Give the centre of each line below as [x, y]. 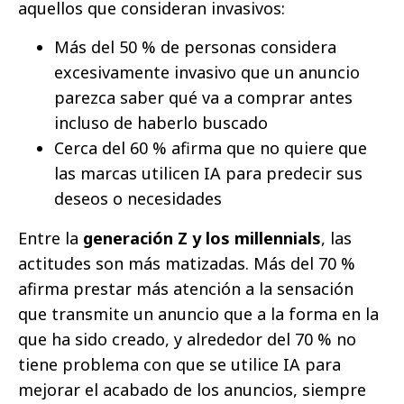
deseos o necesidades [138, 198]
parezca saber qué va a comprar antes [203, 97]
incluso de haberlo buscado [161, 122]
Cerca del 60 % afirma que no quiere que [211, 147]
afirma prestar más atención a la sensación [186, 288]
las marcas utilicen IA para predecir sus [208, 173]
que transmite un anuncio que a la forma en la [198, 313]
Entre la [50, 238]
